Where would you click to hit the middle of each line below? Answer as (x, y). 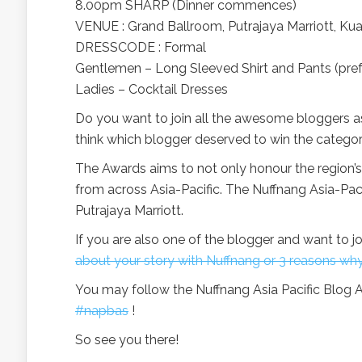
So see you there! (127, 340)
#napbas (102, 311)
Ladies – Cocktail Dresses (152, 89)
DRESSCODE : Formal (141, 47)
